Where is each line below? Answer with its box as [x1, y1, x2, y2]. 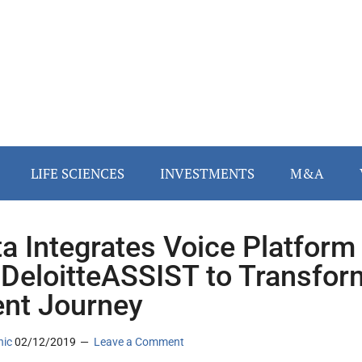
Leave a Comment [94, 335, 184, 349]
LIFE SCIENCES [31, 164, 124, 183]
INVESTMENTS [160, 164, 255, 183]
